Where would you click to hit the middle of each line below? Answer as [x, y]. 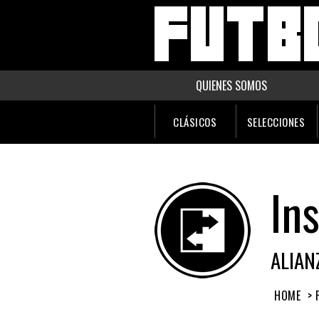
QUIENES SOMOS [231, 85]
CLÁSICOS [195, 122]
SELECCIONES [276, 122]
